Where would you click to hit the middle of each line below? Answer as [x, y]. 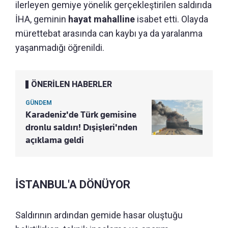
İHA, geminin [42, 19]
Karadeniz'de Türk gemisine [81, 115]
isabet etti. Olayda [172, 19]
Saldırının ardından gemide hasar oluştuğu [99, 215]
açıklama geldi [55, 140]
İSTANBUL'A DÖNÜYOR [73, 185]
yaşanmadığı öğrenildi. [60, 48]
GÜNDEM [39, 103]
